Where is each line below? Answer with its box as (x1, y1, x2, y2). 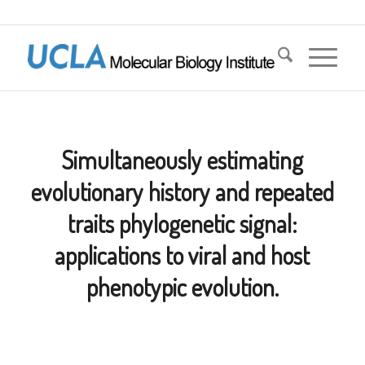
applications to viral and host (55, 240, 310, 270)
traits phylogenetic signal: (67, 208, 297, 239)
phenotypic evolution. (86, 271, 279, 302)
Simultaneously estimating (61, 144, 304, 175)
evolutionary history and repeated (30, 176, 334, 207)
